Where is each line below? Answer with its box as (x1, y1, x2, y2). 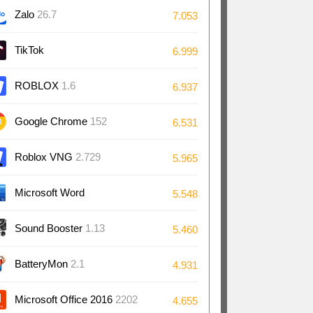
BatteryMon (15, 258, 71, 270)
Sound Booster (15, 222, 85, 234)
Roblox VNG (15, 151, 75, 163)
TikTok (15, 44, 44, 56)
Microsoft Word (15, 187, 85, 198)
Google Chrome (15, 115, 90, 127)
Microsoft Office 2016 (15, 293, 115, 305)
